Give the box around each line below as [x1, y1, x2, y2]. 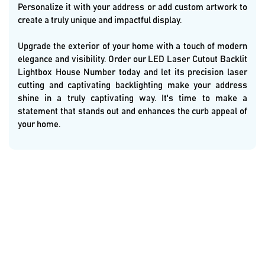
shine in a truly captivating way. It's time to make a [18, 94, 247, 104]
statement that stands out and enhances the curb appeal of [18, 107, 247, 117]
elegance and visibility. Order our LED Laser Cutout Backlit [18, 55, 247, 64]
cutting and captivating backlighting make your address [18, 81, 247, 91]
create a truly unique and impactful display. [18, 16, 182, 25]
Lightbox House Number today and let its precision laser [18, 68, 247, 77]
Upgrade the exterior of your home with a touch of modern [18, 42, 247, 51]
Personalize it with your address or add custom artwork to [18, 3, 247, 12]
